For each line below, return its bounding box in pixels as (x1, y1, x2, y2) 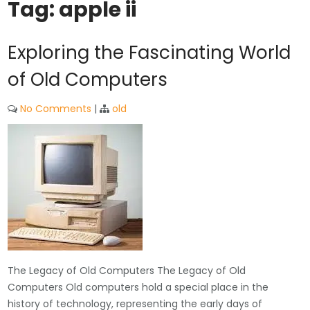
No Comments (20, 102, 92, 116)
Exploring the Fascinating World (8, 40, 291, 65)
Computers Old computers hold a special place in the (8, 280, 269, 294)
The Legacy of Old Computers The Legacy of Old (8, 264, 246, 277)
